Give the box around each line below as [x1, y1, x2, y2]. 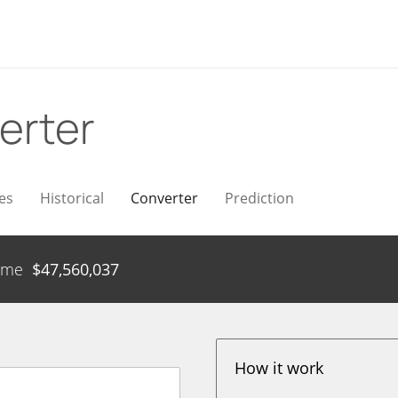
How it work [235, 357, 324, 378]
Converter [131, 188, 198, 208]
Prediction [225, 188, 294, 208]
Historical [40, 188, 104, 208]
